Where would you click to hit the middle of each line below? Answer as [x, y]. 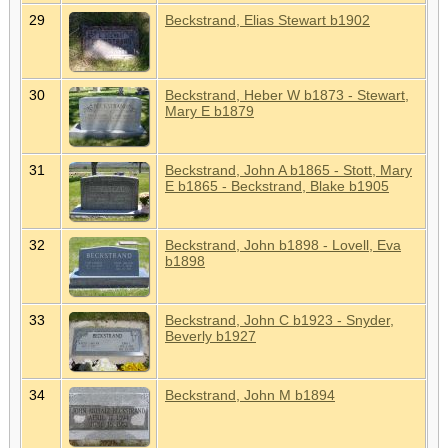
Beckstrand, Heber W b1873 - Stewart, [287, 94]
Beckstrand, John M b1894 [250, 394]
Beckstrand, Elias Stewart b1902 [267, 19]
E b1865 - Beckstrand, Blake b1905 [277, 185]
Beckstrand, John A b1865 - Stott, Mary [288, 169]
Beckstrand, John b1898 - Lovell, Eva [283, 244]
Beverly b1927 [210, 335]
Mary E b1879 [209, 110]
